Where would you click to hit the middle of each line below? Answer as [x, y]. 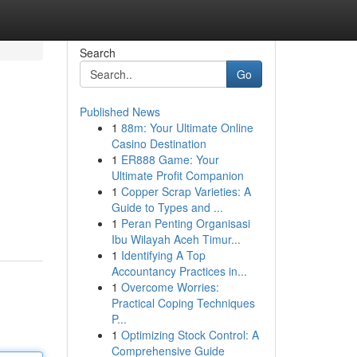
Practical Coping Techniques [183, 303]
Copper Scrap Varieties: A [186, 191]
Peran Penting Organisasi [185, 223]
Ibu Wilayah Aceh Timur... [176, 239]
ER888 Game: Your [170, 159]
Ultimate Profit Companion [177, 175]
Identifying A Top [163, 255]
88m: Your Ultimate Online [187, 127]
